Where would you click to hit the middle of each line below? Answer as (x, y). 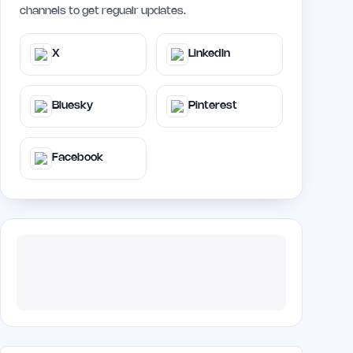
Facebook (78, 158)
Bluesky (72, 106)
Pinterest (213, 106)
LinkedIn (209, 54)
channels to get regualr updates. (103, 11)
